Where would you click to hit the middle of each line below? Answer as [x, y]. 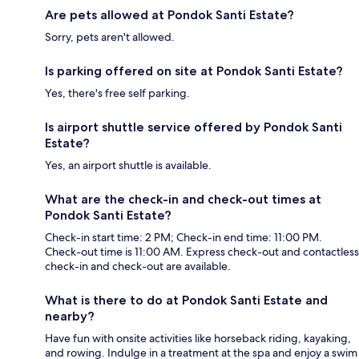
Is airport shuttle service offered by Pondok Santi [194, 127]
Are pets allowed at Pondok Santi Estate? [169, 14]
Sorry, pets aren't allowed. [110, 36]
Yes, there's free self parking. [117, 93]
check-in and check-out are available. [138, 266]
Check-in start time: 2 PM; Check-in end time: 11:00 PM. [184, 237]
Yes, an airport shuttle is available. [128, 165]
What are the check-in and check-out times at [183, 199]
